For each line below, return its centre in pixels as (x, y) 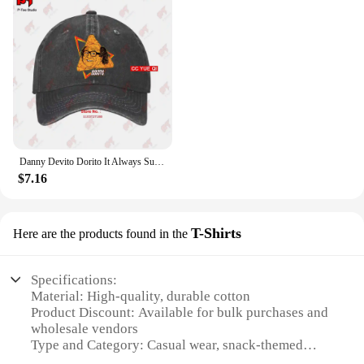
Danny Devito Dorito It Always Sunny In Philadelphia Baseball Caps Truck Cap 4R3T (159, 162)
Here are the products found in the (100, 234)
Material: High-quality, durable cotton (141, 296)
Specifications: (74, 279)
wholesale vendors (85, 328)
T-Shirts (216, 234)
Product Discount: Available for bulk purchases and (180, 312)
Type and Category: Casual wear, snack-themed (167, 344)
